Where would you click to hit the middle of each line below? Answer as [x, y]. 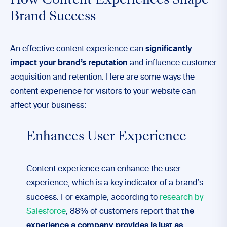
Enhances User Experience [106, 137]
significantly [169, 49]
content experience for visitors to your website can [103, 92]
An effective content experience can [78, 49]
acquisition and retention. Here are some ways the [102, 78]
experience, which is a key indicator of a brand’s [115, 183]
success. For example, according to [93, 198]
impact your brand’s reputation [69, 63]
